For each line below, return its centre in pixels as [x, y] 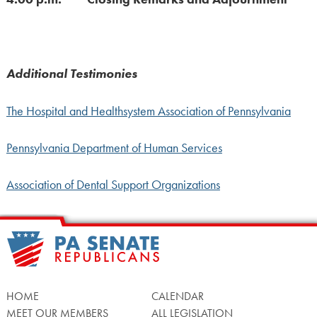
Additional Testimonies [71, 74]
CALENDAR [177, 296]
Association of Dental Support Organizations [113, 185]
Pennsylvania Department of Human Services [114, 148]
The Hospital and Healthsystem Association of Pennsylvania [148, 111]
